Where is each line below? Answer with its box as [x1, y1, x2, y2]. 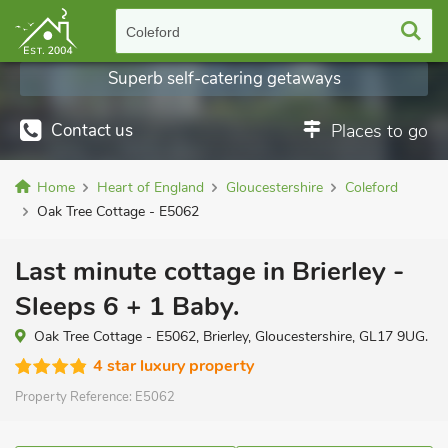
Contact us [51, 119, 133, 142]
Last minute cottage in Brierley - [15, 254, 404, 289]
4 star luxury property [93, 355, 254, 377]
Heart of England [97, 178, 204, 197]
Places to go [331, 119, 428, 143]
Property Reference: [15, 388, 135, 406]
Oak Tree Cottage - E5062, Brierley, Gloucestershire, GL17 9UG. [34, 327, 428, 346]
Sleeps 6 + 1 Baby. [15, 289, 239, 324]
